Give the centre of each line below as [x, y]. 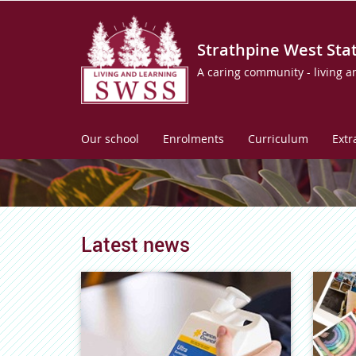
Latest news [135, 244]
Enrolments [193, 139]
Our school [110, 139]
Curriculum [278, 139]
